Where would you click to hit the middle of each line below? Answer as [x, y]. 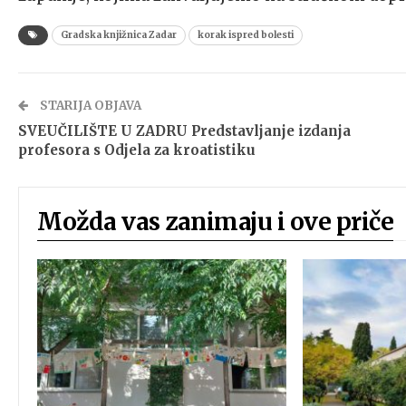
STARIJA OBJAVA [89, 105]
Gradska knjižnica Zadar [119, 34]
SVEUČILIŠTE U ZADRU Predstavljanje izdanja [184, 130]
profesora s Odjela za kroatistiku [137, 150]
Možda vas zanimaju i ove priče [215, 221]
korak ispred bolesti [246, 34]
